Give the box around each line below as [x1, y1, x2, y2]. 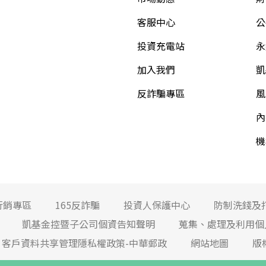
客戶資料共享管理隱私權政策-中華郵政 [2, 236, 167, 251]
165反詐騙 [55, 198, 100, 213]
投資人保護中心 [123, 198, 191, 213]
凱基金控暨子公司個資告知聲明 [22, 217, 156, 232]
